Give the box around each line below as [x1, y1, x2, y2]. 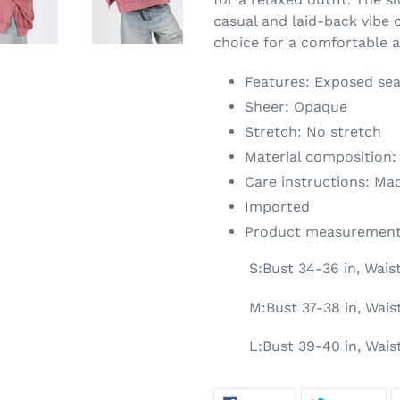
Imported [245, 197, 310, 215]
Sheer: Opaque [245, 97, 347, 115]
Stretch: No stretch [245, 122, 381, 140]
